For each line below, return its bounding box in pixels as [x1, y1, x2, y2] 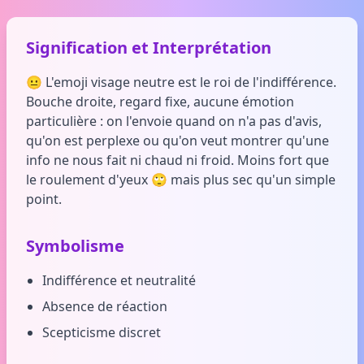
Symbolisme [26, 235, 124, 257]
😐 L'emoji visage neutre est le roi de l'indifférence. [26, 73, 336, 91]
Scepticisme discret [42, 323, 161, 341]
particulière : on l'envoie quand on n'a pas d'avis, [26, 112, 322, 130]
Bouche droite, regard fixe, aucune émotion [26, 93, 294, 110]
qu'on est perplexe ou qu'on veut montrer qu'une [26, 132, 329, 149]
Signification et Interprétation [26, 37, 271, 58]
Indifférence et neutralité [42, 271, 196, 289]
